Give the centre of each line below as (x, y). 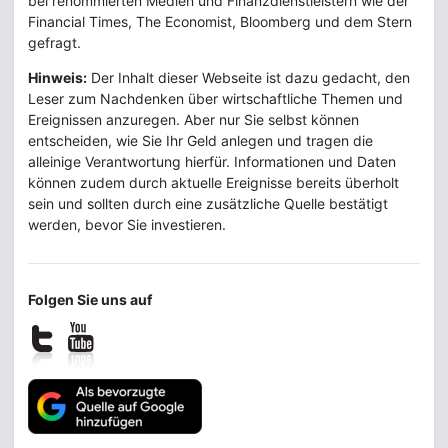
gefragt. (54, 42)
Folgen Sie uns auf (90, 299)
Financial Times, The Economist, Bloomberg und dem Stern (220, 21)
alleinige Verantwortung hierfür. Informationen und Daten (212, 161)
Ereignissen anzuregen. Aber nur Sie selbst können (193, 119)
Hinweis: (57, 77)
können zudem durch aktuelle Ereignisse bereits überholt (213, 182)
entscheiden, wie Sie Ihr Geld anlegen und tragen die (200, 140)
